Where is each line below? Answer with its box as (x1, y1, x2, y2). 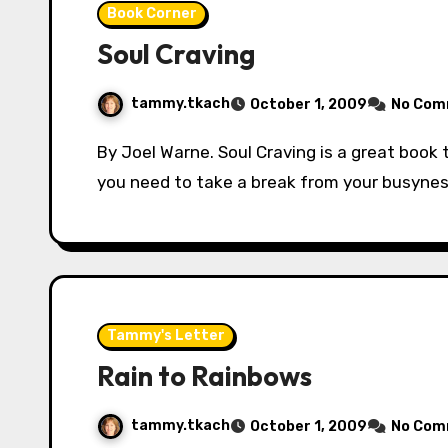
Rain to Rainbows (97, 359, 312, 393)
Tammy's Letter (107, 327, 225, 344)
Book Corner (107, 5, 197, 22)
